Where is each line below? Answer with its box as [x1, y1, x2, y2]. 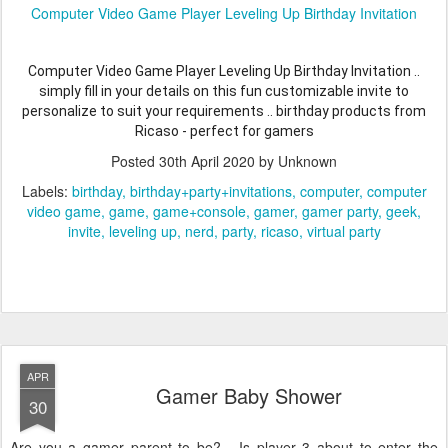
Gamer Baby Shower [156, 381, 342, 411]
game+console [153, 201, 246, 222]
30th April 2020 [159, 151, 255, 172]
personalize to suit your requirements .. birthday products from [22, 103, 426, 120]
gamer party [302, 201, 378, 222]
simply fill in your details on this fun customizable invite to [39, 83, 409, 100]
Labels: [21, 181, 72, 202]
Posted [111, 151, 159, 172]
